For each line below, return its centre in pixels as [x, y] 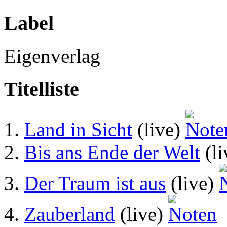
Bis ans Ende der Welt [112, 153]
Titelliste [42, 89]
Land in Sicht [78, 130]
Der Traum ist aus [95, 183]
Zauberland [70, 214]
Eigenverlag [52, 56]
